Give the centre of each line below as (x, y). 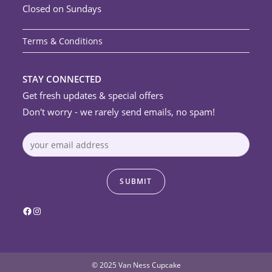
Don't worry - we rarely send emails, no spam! (119, 112)
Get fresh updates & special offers (93, 96)
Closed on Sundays (62, 9)
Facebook (41, 210)
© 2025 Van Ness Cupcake (136, 265)
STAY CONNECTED (62, 79)
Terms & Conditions (63, 41)
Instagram (53, 210)
